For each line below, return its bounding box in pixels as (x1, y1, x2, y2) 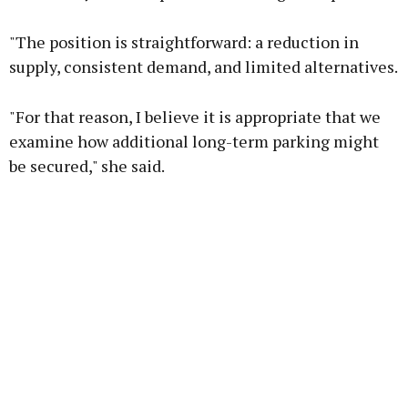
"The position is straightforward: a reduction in (9, 31, 359, 54)
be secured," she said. (9, 155, 165, 178)
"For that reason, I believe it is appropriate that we (9, 106, 381, 128)
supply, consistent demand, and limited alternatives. (9, 56, 398, 78)
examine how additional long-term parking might (9, 130, 379, 153)
